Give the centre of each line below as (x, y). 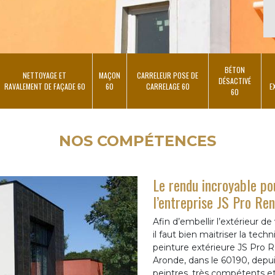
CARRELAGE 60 (168, 86)
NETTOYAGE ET (45, 75)
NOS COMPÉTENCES (137, 141)
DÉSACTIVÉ (235, 81)
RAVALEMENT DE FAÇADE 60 (45, 86)
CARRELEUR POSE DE (168, 75)
